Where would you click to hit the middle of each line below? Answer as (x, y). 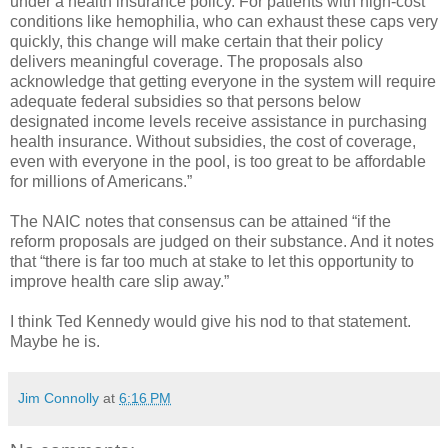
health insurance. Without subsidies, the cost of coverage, (213, 141)
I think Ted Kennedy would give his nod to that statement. (210, 321)
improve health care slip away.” (119, 281)
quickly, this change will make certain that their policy (196, 41)
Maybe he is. (55, 341)
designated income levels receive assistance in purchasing (218, 121)
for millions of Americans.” (101, 181)
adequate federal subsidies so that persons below (185, 101)
